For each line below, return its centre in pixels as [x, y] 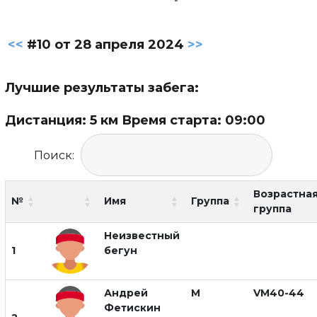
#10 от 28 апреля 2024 [105, 45]
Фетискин [132, 308]
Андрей [126, 293]
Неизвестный [142, 236]
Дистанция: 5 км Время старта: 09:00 [135, 120]
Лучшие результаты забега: [102, 88]
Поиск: [54, 155]
